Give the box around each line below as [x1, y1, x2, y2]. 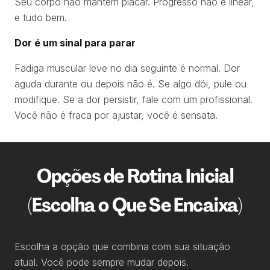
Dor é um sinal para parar [14, 36, 136, 49]
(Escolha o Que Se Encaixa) [28, 192, 242, 218]
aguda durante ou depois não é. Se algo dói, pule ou [14, 77, 246, 90]
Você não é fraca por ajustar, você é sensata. [14, 108, 218, 121]
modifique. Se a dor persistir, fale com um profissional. [14, 93, 253, 105]
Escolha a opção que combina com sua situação [14, 240, 230, 253]
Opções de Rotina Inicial [36, 163, 234, 189]
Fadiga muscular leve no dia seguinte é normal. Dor [14, 61, 240, 74]
